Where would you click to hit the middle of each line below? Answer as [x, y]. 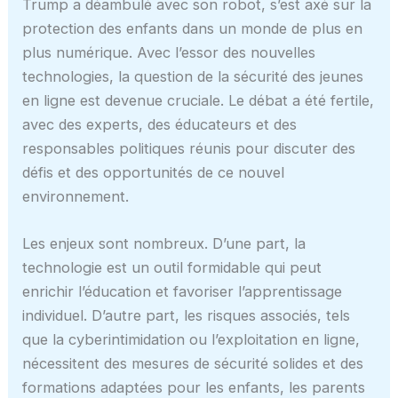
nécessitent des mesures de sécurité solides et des [193, 364]
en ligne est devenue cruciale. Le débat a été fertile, [199, 101]
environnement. [76, 197]
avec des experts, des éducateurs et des [160, 125]
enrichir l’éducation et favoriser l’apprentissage [183, 292]
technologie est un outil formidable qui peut [172, 268]
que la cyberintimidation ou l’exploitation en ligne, [191, 340]
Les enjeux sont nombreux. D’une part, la [164, 244]
